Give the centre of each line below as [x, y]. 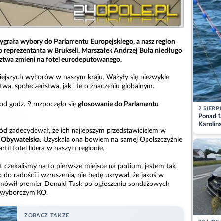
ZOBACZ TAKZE [47, 216]
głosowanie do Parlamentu [118, 104]
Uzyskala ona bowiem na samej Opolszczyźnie [112, 140]
